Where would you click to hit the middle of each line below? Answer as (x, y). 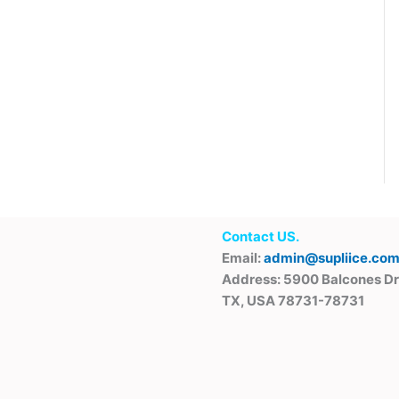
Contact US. (260, 236)
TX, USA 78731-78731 (293, 300)
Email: (242, 257)
